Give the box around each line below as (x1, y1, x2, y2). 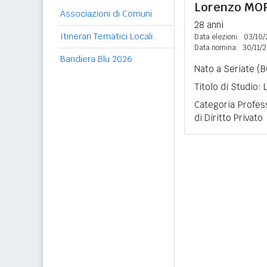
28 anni (194, 19, 223, 30)
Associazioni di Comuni (60, 8, 152, 19)
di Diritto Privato (194, 112, 263, 123)
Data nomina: (194, 43, 238, 52)
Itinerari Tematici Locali (60, 31, 153, 42)
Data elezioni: (194, 32, 239, 42)
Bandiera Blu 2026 (60, 54, 132, 64)
